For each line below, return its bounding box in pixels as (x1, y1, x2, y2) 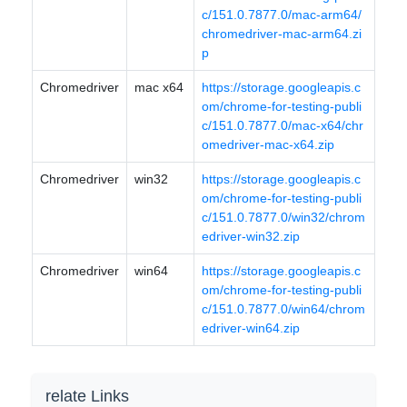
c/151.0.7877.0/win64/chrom (202, 302, 365, 316)
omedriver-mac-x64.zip (202, 137, 334, 152)
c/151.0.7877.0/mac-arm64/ (202, 7, 362, 22)
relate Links (45, 387, 129, 405)
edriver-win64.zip (202, 321, 300, 335)
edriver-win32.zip (202, 229, 300, 243)
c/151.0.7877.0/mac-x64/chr (202, 118, 363, 133)
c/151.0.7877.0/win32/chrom (202, 210, 365, 224)
